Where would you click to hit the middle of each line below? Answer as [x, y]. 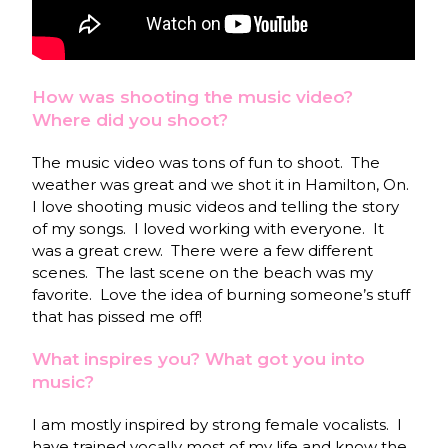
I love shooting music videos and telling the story [216, 207]
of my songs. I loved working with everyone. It [208, 229]
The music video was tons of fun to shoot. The [206, 163]
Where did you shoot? [130, 120]
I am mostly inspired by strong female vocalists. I [217, 425]
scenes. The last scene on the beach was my [203, 273]
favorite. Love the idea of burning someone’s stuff [221, 295]
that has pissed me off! [117, 317]
